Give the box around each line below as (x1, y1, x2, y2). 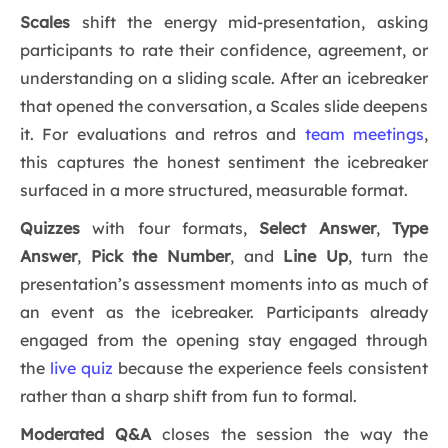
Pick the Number (90, 246, 230, 267)
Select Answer (259, 218, 376, 239)
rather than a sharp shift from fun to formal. (20, 386, 357, 407)
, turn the (347, 246, 428, 267)
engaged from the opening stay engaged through (20, 330, 428, 351)
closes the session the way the (150, 424, 429, 445)
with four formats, (80, 218, 260, 239)
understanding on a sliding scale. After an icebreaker (20, 68, 428, 89)
